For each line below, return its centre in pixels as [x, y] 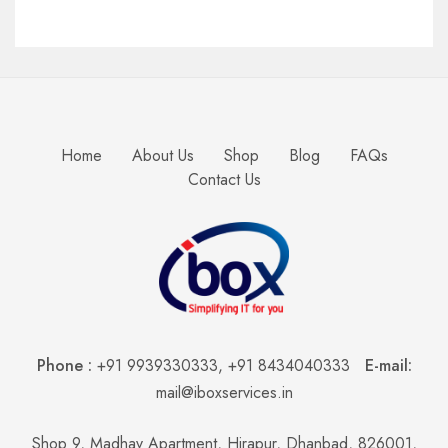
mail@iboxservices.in [224, 393]
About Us [162, 156]
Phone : [66, 366]
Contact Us [224, 180]
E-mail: [388, 366]
